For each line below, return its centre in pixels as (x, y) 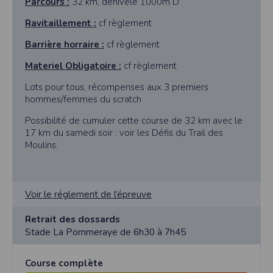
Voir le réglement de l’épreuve (88, 194)
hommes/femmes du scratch (83, 100)
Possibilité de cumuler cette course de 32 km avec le (134, 121)
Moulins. (41, 145)
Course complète (64, 263)
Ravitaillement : (61, 23)
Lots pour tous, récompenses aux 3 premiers (117, 87)
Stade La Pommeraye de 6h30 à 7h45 (105, 232)
